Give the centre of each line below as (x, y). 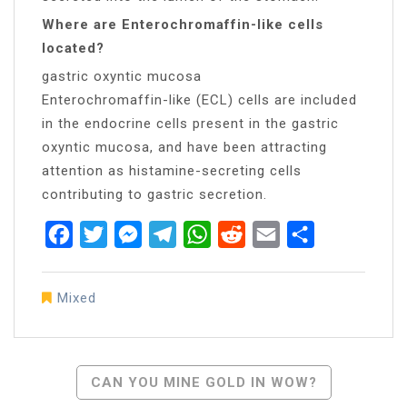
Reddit (269, 233)
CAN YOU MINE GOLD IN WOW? (203, 382)
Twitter (133, 233)
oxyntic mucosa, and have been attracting (184, 147)
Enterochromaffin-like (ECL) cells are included (199, 99)
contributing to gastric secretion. (154, 194)
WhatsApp (247, 233)
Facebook (108, 233)
